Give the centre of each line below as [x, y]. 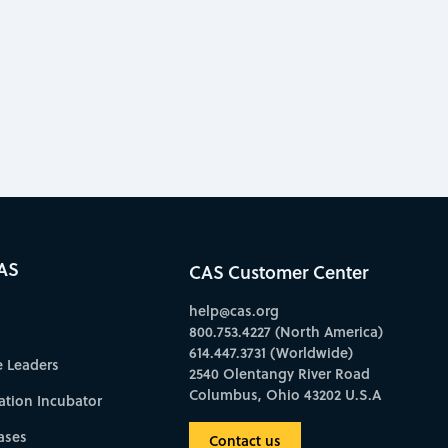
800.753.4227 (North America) [285, 332]
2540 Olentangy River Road [279, 374]
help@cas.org [233, 311]
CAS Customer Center [278, 272]
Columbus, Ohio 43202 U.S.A [284, 395]
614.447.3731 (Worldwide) [270, 353]
